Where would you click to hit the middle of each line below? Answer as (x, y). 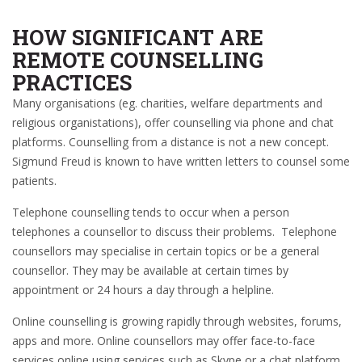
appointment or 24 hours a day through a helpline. (143, 290)
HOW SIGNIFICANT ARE (138, 37)
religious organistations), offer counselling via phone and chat (173, 122)
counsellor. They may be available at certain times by (150, 270)
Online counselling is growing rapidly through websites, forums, (177, 321)
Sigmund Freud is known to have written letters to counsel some (181, 161)
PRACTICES (72, 82)
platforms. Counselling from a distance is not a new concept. (170, 142)
